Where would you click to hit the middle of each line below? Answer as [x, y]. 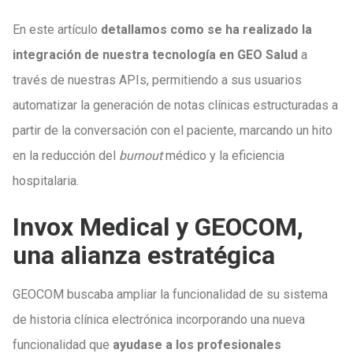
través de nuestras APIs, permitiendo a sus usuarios [157, 80]
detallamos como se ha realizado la [206, 30]
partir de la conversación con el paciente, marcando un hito [173, 130]
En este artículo [57, 30]
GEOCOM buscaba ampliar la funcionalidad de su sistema [170, 294]
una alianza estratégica [144, 255]
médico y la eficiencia [223, 156]
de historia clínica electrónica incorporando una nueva [159, 320]
